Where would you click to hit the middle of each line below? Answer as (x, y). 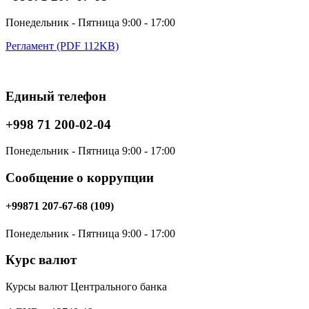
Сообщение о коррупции (80, 178)
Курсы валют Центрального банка (86, 287)
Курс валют (41, 260)
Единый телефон (56, 96)
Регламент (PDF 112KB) (62, 46)
